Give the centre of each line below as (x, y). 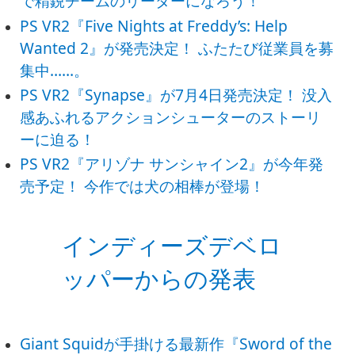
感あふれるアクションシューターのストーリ (171, 116)
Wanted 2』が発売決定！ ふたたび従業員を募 (177, 48)
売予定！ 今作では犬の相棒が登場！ (143, 185)
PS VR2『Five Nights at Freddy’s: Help (154, 25)
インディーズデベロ (172, 246)
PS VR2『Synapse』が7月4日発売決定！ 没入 (176, 94)
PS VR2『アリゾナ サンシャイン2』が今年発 (172, 163)
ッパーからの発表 (158, 279)
